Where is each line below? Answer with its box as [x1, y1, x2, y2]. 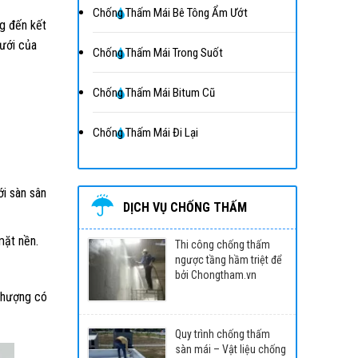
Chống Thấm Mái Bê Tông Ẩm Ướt [92, 6, 248, 20]
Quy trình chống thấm [174, 327, 270, 340]
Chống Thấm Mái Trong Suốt [92, 46, 223, 60]
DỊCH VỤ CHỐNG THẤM [122, 200, 247, 215]
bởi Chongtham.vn [174, 268, 257, 281]
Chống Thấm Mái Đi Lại [92, 125, 198, 140]
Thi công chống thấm [174, 238, 270, 251]
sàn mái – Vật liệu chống [174, 342, 286, 356]
